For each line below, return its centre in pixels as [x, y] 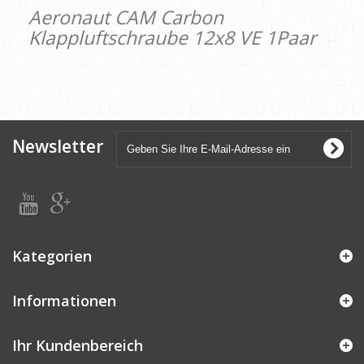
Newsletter [58, 147]
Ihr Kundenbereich [78, 346]
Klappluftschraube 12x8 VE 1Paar [172, 38]
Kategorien [52, 256]
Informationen [64, 301]
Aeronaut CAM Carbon [126, 17]
